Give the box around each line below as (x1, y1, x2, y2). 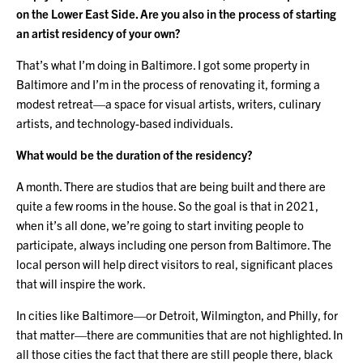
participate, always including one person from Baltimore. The (16, 236, 331, 252)
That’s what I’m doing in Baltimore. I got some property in (16, 56, 310, 72)
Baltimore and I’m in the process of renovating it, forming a (16, 75, 320, 92)
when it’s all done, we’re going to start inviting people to (16, 216, 304, 233)
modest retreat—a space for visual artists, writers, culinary (16, 95, 321, 111)
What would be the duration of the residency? (16, 146, 253, 162)
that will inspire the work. (16, 275, 146, 291)
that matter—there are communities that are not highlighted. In (16, 326, 343, 342)
